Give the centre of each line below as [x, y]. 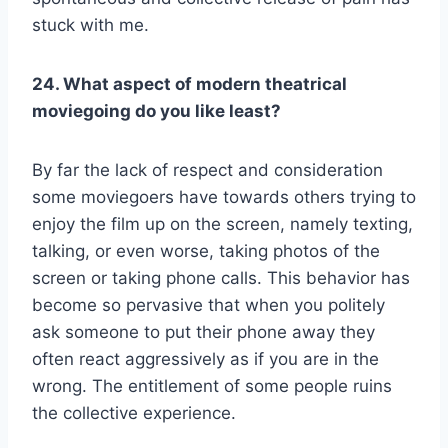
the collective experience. [136, 412]
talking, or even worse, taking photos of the [206, 250]
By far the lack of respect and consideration [207, 169]
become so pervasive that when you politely [208, 304]
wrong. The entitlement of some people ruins [212, 385]
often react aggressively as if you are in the [205, 358]
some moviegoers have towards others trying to [224, 196]
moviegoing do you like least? [156, 110]
